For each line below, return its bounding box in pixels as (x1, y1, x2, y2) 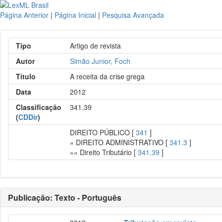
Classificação (16, 102, 61, 112)
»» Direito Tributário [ (70, 147, 138, 157)
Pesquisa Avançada (102, 10, 164, 20)
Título (16, 71, 36, 81)
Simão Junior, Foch (70, 56, 131, 66)
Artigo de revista (70, 41, 121, 51)
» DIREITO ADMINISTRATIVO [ (70, 137, 170, 147)
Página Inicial (55, 10, 96, 20)
